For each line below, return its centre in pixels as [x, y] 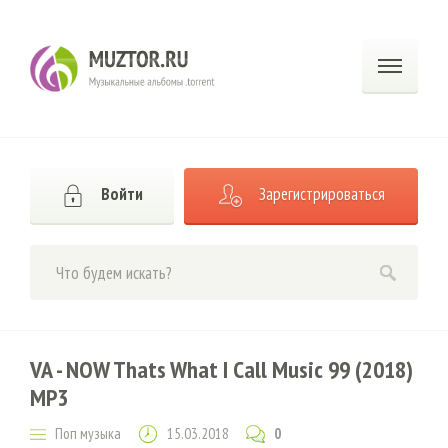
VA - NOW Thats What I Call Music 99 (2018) [221, 369]
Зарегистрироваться [322, 194]
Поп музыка [88, 433]
